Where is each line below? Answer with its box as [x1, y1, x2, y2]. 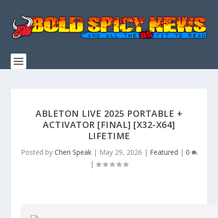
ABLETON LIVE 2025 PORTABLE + [36, 108, 182, 119]
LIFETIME [88, 130, 130, 142]
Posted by [20, 147, 54, 157]
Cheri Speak [54, 147, 91, 157]
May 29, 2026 [99, 147, 142, 157]
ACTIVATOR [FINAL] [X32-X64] [43, 119, 175, 130]
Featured [149, 147, 178, 157]
